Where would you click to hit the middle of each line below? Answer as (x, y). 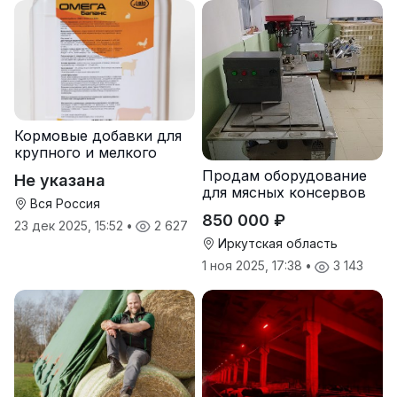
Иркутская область (276, 244)
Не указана (60, 181)
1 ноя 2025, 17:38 (254, 266)
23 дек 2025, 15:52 (70, 226)
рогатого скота (69, 170)
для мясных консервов (284, 193)
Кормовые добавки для (98, 136)
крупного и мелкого (86, 153)
